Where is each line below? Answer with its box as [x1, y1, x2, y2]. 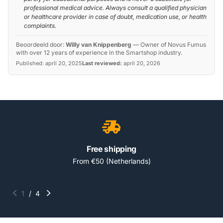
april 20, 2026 [123, 60, 160, 67]
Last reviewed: [82, 60, 122, 67]
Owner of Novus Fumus [140, 41, 206, 49]
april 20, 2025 [45, 60, 82, 67]
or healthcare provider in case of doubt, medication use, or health [24, 13, 207, 21]
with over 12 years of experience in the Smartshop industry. [16, 49, 182, 57]
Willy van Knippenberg [66, 41, 131, 49]
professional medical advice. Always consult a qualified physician [24, 4, 207, 12]
